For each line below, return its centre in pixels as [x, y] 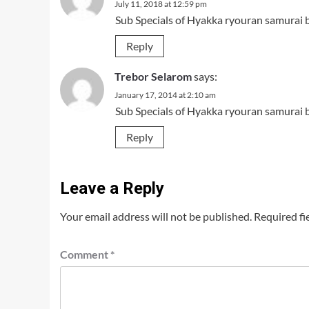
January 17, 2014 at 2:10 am [165, 95]
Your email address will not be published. [156, 216]
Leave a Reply [112, 188]
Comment [85, 254]
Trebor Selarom [153, 76]
